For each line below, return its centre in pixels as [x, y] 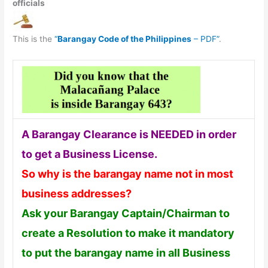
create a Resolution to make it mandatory [128, 233]
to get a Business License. [89, 154]
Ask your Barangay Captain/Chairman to [125, 213]
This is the [34, 39]
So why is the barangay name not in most [127, 173]
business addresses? [76, 193]
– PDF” [205, 39]
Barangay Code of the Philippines [125, 39]
